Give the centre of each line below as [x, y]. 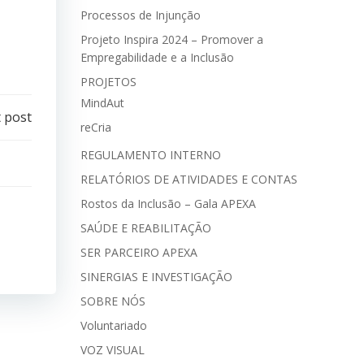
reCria [96, 127]
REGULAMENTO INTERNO [151, 155]
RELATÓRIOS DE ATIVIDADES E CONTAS [189, 179]
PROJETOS [108, 82]
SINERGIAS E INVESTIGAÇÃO [156, 277]
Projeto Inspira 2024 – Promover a [172, 39]
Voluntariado [114, 325]
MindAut [102, 103]
